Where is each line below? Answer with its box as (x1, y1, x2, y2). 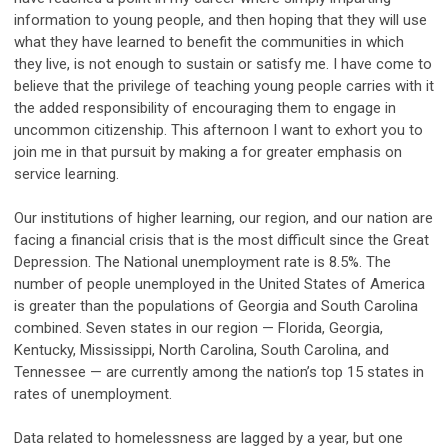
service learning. (14, 164, 119, 183)
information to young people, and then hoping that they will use (14, 10, 427, 29)
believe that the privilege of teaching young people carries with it (14, 76, 434, 95)
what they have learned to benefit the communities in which (14, 32, 404, 51)
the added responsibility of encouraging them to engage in (14, 98, 396, 117)
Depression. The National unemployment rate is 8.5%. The (14, 252, 391, 271)
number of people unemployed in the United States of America (14, 274, 425, 293)
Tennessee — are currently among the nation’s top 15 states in (14, 362, 424, 381)
